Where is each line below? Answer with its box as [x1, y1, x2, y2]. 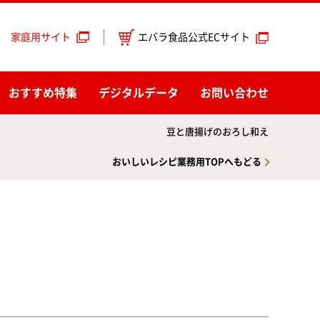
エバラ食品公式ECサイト [138, 31, 250, 42]
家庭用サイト [11, 32, 71, 42]
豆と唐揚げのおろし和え [166, 127, 269, 136]
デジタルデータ [99, 87, 179, 99]
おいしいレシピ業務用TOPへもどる [112, 157, 261, 166]
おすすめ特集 [9, 87, 77, 99]
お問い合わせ [200, 87, 269, 99]
